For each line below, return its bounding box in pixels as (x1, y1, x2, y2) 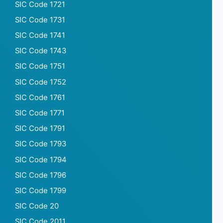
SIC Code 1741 (15, 31, 65, 40)
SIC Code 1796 (15, 170, 66, 180)
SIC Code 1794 (15, 155, 67, 164)
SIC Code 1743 (15, 46, 66, 56)
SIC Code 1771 (15, 108, 65, 117)
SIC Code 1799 (15, 186, 66, 195)
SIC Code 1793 (15, 139, 66, 149)
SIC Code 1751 (15, 62, 65, 71)
